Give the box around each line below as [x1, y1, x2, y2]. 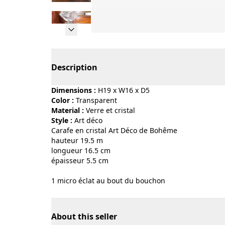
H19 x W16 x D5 [98, 85, 150, 95]
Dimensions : [51, 85, 96, 95]
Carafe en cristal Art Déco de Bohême [51, 126, 177, 135]
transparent [79, 95, 117, 105]
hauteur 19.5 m [51, 136, 103, 145]
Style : [51, 116, 72, 125]
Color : [51, 95, 74, 105]
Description [51, 62, 97, 73]
